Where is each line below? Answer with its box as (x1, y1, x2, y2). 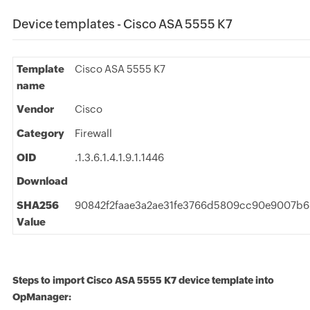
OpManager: (12, 291, 71, 302)
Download (16, 175, 68, 187)
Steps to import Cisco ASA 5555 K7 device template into (12, 275, 274, 286)
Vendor (16, 103, 54, 115)
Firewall (74, 127, 112, 139)
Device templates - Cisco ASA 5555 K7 (12, 17, 232, 31)
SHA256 (16, 199, 59, 211)
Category (16, 127, 64, 139)
